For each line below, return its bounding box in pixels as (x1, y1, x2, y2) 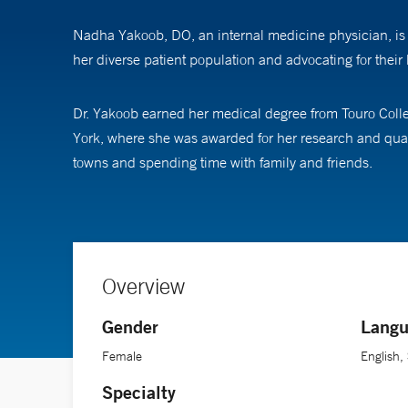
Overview (102, 272, 185, 299)
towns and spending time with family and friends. (73, 152, 372, 171)
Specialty (102, 380, 176, 403)
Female (102, 347, 142, 364)
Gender (102, 314, 158, 338)
